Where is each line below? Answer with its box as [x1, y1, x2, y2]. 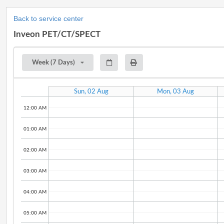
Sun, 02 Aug [73, 88, 108, 94]
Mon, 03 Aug [157, 88, 194, 94]
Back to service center [13, 14, 83, 23]
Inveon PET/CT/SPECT [13, 30, 100, 39]
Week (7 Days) [31, 59, 75, 66]
